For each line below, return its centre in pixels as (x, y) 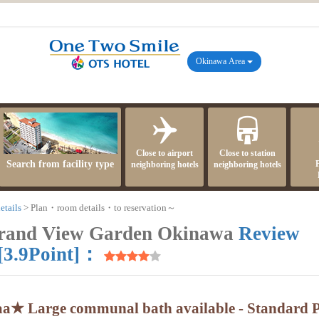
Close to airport (164, 153)
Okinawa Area (221, 61)
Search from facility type (60, 164)
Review (269, 234)
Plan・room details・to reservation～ (103, 207)
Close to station (247, 153)
